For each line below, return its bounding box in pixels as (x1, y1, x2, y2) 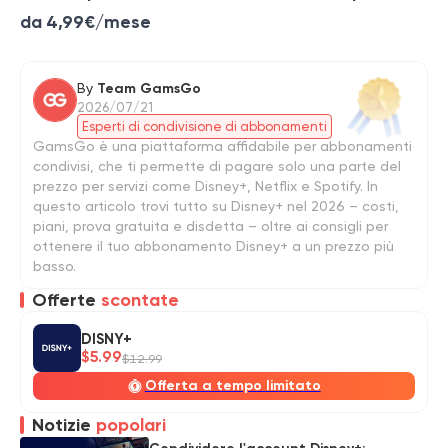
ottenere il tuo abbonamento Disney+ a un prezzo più (33, 238, 394, 255)
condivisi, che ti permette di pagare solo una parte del (33, 158, 401, 175)
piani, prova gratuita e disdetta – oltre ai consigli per (33, 218, 388, 235)
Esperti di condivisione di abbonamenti (82, 119, 327, 135)
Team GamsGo (97, 80, 201, 98)
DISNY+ (81, 330, 132, 349)
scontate (101, 289, 179, 312)
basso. (33, 258, 76, 275)
